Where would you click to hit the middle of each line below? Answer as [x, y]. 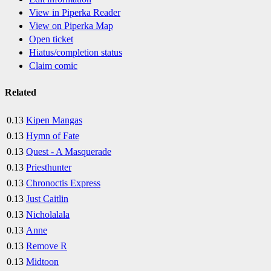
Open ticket [51, 39]
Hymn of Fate [53, 135]
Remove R [47, 246]
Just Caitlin [47, 198]
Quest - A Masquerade [69, 151]
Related [21, 92]
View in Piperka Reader [75, 13]
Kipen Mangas [54, 120]
